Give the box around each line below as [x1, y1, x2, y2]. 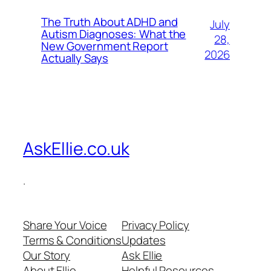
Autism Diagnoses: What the [41, 25, 186, 42]
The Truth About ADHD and [41, 13, 178, 30]
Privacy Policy [122, 217, 189, 233]
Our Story [23, 247, 71, 263]
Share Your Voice [23, 217, 107, 233]
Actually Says [41, 50, 108, 66]
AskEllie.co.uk [23, 137, 129, 161]
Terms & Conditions [23, 232, 122, 248]
